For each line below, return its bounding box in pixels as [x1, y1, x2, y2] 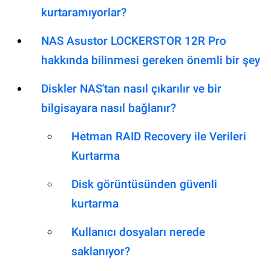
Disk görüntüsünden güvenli [71, 177, 217, 192]
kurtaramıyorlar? [41, 5, 126, 20]
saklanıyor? [71, 244, 130, 259]
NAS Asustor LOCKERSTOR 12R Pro [41, 34, 226, 48]
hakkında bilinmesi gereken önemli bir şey [41, 53, 260, 68]
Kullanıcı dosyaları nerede [71, 225, 205, 240]
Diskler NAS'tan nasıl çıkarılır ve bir [41, 82, 221, 96]
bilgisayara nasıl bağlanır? [41, 101, 176, 116]
